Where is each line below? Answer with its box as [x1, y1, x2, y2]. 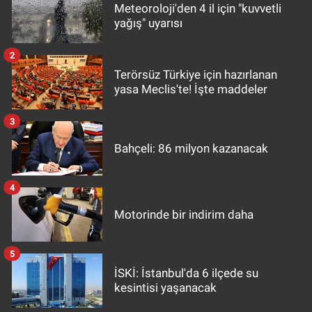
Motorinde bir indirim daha [114, 207, 253, 221]
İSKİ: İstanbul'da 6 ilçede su [114, 266, 258, 281]
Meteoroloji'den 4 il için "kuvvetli [114, 1, 281, 16]
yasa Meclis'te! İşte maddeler [114, 82, 267, 97]
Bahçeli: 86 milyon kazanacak [114, 141, 268, 155]
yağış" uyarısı [114, 16, 182, 31]
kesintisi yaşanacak [114, 281, 217, 295]
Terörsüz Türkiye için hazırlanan [114, 68, 277, 82]
